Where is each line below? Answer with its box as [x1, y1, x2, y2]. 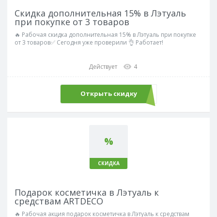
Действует [89, 62, 117, 71]
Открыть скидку [80, 89, 137, 98]
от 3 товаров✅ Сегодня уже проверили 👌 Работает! [15, 38, 163, 46]
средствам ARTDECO [15, 195, 103, 207]
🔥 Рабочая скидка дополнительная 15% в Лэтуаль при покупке [15, 30, 196, 39]
